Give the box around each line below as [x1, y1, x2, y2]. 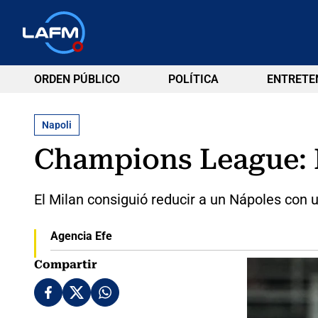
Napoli [42, 119, 72, 131]
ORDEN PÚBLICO [34, 72, 120, 86]
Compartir [34, 257, 97, 271]
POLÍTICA [168, 72, 219, 86]
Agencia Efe [50, 229, 112, 243]
